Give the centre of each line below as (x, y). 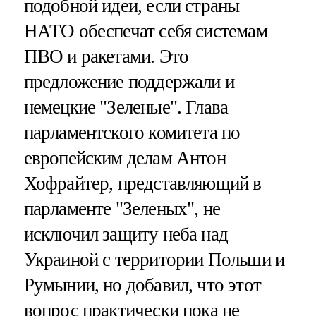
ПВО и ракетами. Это (106, 56)
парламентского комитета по (132, 132)
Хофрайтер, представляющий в (142, 183)
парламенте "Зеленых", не (122, 208)
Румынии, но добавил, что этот (142, 285)
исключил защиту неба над (126, 234)
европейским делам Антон (124, 158)
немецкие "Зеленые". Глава (126, 107)
